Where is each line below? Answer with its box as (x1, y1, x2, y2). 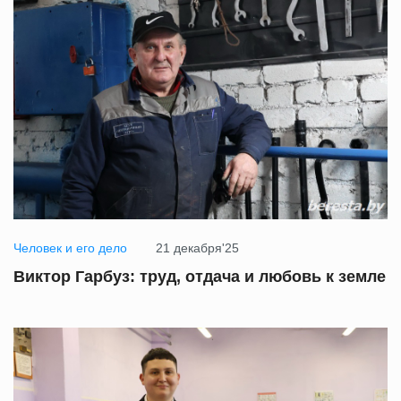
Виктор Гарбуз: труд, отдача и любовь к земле (13, 268, 386, 286)
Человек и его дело (13, 241, 127, 256)
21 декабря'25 (156, 241, 239, 256)
